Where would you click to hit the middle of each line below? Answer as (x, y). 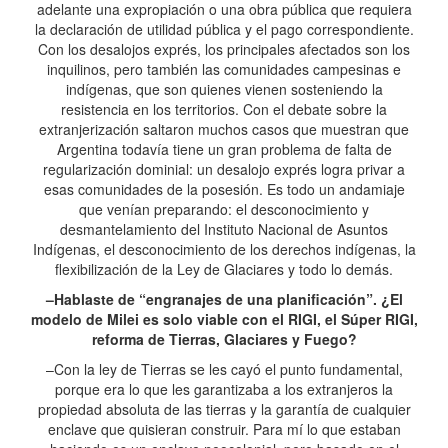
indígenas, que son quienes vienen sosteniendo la (224, 89)
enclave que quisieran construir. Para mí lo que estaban (224, 429)
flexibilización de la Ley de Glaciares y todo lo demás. (224, 269)
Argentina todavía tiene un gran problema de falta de (224, 149)
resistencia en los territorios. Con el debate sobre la (224, 109)
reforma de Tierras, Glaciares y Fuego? (224, 339)
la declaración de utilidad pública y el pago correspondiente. (224, 29)
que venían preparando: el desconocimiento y (224, 209)
